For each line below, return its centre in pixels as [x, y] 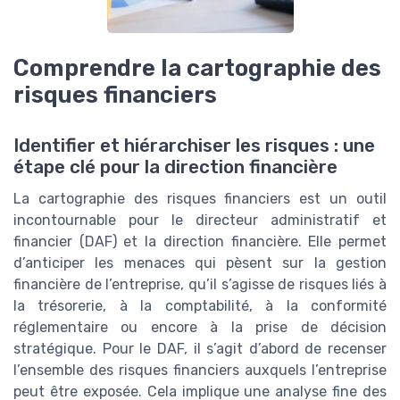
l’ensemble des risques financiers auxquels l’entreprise [200, 370]
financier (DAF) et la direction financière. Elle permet [200, 241]
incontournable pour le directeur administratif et [200, 220]
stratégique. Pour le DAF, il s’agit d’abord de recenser [200, 348]
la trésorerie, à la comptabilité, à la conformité [200, 305]
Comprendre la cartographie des [197, 68]
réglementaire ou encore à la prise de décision [200, 327]
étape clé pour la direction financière [175, 167]
